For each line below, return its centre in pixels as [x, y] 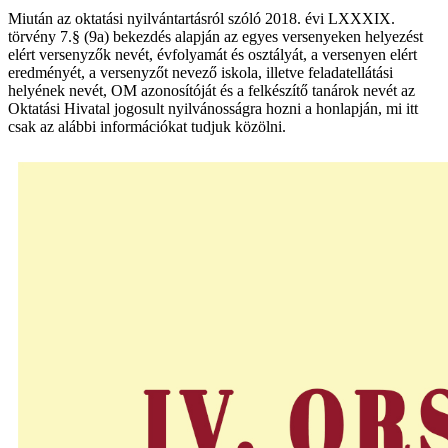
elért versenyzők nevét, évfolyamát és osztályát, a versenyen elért [212, 55]
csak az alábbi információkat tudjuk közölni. [147, 127]
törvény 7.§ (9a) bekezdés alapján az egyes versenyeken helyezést [215, 37]
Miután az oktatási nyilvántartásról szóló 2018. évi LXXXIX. [201, 19]
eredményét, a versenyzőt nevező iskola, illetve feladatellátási [200, 73]
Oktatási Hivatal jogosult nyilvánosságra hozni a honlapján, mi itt [213, 109]
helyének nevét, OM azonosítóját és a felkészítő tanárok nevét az [211, 91]
